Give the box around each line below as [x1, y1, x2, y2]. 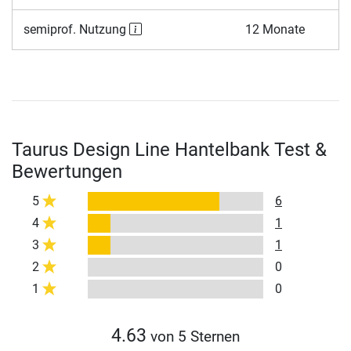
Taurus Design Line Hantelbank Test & [12, 138, 327, 161]
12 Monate [244, 21, 305, 37]
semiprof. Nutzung [23, 21, 129, 37]
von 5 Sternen [147, 327, 240, 346]
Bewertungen [12, 160, 122, 183]
